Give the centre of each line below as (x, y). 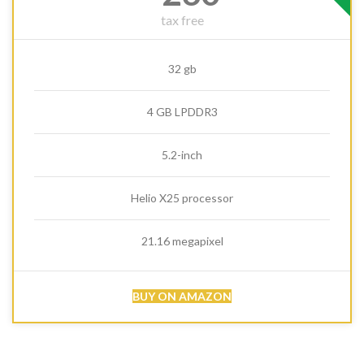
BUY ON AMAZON (182, 296)
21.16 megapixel (182, 241)
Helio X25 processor (182, 198)
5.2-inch (182, 155)
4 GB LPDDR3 (182, 112)
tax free (182, 20)
